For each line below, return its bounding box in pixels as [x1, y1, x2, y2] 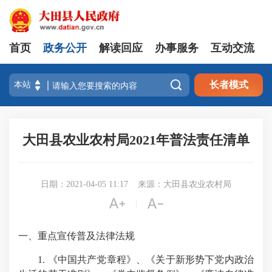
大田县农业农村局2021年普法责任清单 [22, 132, 250, 148]
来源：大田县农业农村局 [138, 180, 231, 189]
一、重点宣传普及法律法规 [18, 231, 135, 241]
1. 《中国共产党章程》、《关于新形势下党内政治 [38, 254, 254, 265]
